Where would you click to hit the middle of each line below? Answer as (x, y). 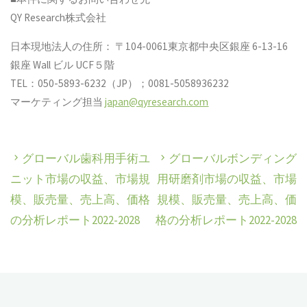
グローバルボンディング (232, 159)
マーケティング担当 (58, 101)
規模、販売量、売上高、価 (226, 200)
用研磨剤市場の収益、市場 (226, 179)
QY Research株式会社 (59, 17)
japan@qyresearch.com (157, 101)
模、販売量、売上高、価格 (81, 200)
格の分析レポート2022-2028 (226, 220)
